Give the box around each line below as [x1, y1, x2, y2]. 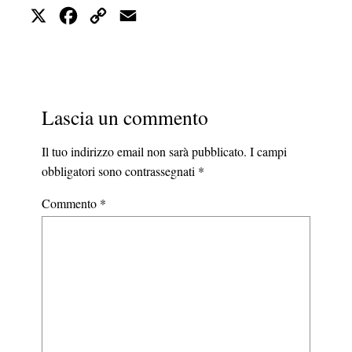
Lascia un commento [41, 104, 208, 131]
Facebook [80, 6, 129, 24]
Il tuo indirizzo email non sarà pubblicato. [41, 143, 247, 160]
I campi [249, 143, 287, 160]
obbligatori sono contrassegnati [41, 163, 198, 180]
